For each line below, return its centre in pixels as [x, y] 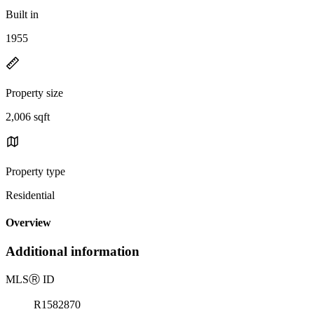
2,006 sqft [28, 116]
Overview [28, 223]
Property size [34, 93]
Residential [30, 195]
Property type [35, 171]
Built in [22, 14]
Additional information [73, 252]
